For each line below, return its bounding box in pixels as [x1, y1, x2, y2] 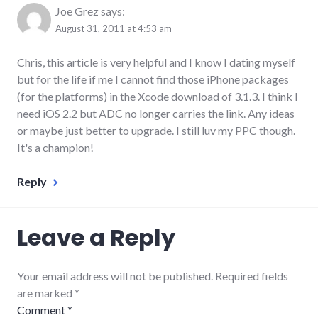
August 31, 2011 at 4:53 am [55, 22, 172, 34]
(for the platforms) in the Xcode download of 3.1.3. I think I [17, 89, 298, 103]
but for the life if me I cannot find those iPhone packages [17, 72, 289, 86]
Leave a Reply [17, 221, 175, 253]
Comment [17, 302, 67, 317]
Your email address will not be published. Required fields [17, 268, 288, 283]
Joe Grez [55, 4, 99, 18]
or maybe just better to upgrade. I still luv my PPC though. [17, 123, 295, 137]
